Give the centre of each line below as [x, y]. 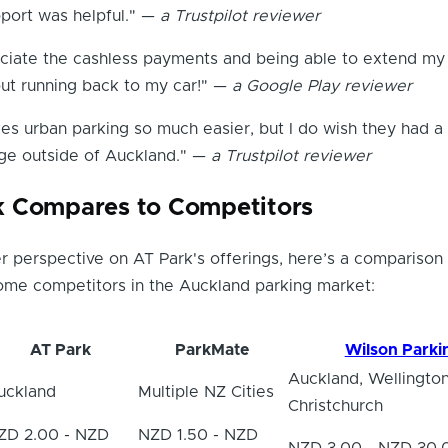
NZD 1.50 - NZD [197, 434]
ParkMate [211, 349]
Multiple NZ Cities [205, 391]
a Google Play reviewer [321, 86]
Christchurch [335, 405]
